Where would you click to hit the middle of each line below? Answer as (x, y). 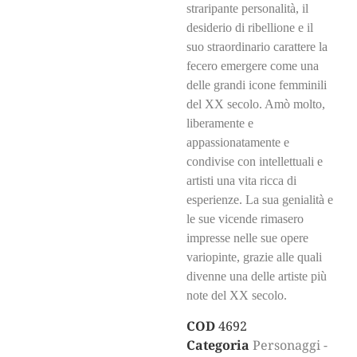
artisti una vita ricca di (241, 180)
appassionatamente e (238, 142)
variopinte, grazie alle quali (254, 257)
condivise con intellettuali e (255, 161)
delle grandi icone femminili (257, 84)
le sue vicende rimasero (245, 218)
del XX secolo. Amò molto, (256, 104)
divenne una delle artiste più (257, 276)
